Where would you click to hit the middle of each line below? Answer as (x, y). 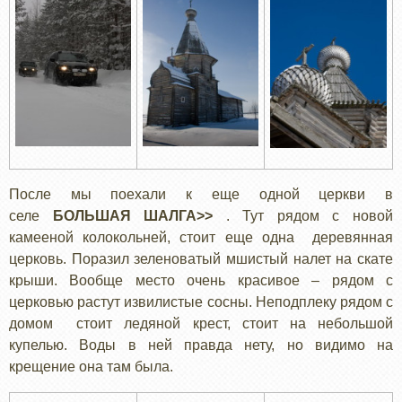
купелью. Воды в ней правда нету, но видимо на (201, 345)
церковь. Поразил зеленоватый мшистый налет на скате (201, 258)
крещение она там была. (91, 366)
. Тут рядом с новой (303, 215)
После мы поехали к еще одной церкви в (201, 194)
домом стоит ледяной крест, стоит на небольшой (201, 323)
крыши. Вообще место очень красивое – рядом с (201, 280)
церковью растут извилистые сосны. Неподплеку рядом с (201, 301)
